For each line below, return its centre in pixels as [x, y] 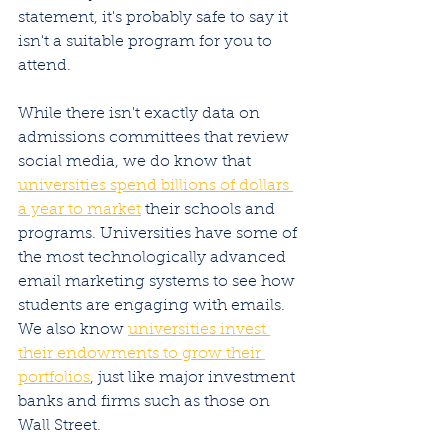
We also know [73, 330]
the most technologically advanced [154, 258]
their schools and [210, 210]
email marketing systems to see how [158, 282]
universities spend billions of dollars [155, 186]
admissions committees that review [155, 138]
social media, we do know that [136, 162]
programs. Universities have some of [159, 234]
